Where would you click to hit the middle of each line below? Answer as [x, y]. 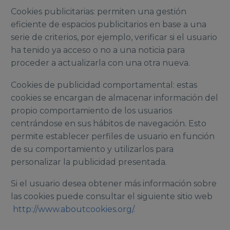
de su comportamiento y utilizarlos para [92, 149]
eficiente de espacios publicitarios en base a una [109, 24]
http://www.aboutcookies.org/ [73, 209]
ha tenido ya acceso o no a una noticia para [98, 50]
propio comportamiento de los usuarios [91, 110]
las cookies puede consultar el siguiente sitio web [112, 197]
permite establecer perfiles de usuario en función [113, 136]
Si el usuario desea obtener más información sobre [114, 184]
